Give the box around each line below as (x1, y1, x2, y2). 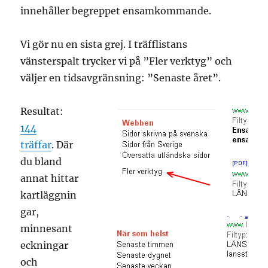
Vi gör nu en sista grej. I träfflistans (20, 38, 188, 51)
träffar (20, 139, 52, 151)
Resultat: (20, 105, 64, 118)
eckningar (20, 239, 69, 252)
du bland (20, 156, 62, 168)
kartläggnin (20, 189, 77, 202)
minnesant (20, 223, 73, 235)
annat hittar (20, 172, 79, 185)
